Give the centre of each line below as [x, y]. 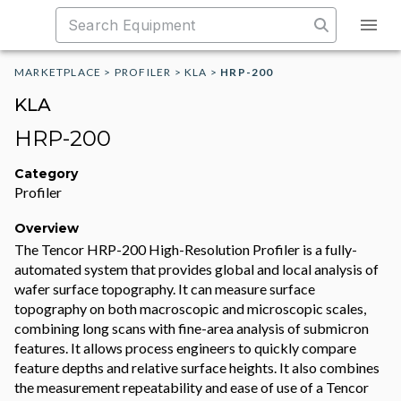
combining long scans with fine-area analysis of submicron [192, 328]
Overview [47, 228]
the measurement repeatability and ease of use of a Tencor [192, 387]
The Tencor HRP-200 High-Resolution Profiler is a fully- [186, 249]
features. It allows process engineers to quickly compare [185, 348]
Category [46, 174]
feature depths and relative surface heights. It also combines [197, 367]
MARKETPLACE [58, 72]
